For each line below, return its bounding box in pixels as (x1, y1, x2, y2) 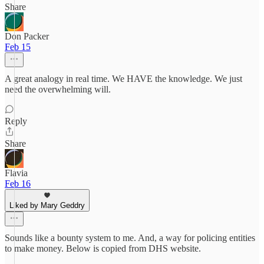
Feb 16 (5, 179, 31, 189)
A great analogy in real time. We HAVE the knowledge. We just (5, 74, 242, 84)
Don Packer (5, 31, 49, 41)
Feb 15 (5, 42, 31, 52)
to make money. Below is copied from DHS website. (5, 243, 201, 253)
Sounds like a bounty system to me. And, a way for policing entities (5, 233, 255, 243)
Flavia (5, 168, 28, 178)
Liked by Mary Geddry (9, 201, 85, 210)
